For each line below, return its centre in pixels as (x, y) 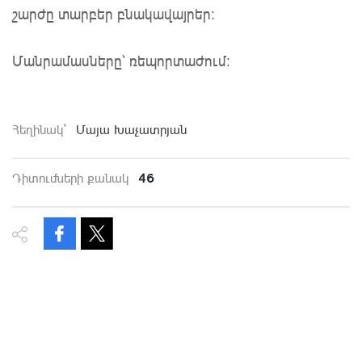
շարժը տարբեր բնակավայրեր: (114, 14)
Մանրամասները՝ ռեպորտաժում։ (121, 61)
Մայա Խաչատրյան (131, 130)
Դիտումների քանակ (70, 178)
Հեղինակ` (39, 130)
